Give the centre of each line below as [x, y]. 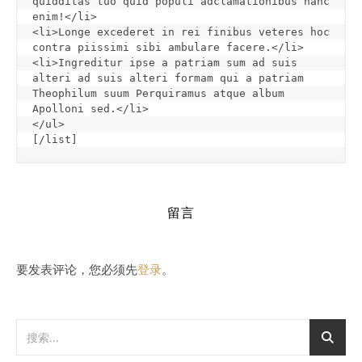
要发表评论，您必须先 [77, 269]
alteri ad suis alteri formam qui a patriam [168, 78]
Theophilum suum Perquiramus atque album [158, 93]
